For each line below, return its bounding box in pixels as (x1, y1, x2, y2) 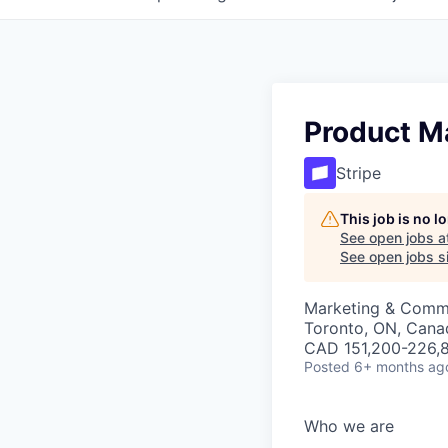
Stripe (336, 163, 381, 183)
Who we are (304, 416, 394, 436)
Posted (304, 358, 350, 375)
